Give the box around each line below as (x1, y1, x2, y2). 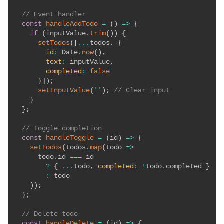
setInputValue (38, 87, 90, 94)
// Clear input (114, 87, 170, 94)
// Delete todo (22, 210, 78, 218)
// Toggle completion (22, 125, 102, 132)
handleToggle (46, 134, 94, 142)
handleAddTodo (46, 20, 98, 28)
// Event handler (22, 11, 86, 18)
